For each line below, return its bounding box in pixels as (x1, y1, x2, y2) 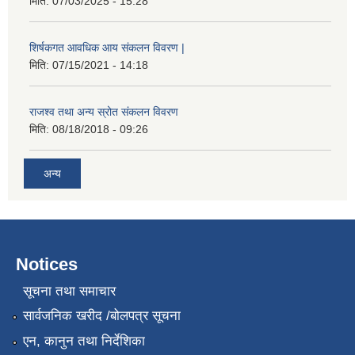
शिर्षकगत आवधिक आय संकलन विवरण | (29, 40, 185, 54)
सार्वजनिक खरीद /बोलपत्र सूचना (22, 308, 181, 324)
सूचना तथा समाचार (22, 283, 116, 299)
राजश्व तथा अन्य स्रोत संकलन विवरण (29, 105, 178, 118)
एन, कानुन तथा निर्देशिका (22, 333, 145, 349)
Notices (16, 254, 78, 275)
